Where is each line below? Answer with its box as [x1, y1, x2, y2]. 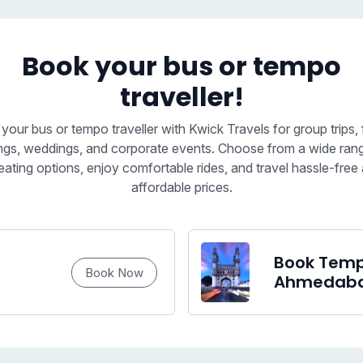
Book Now [85, 265, 144, 281]
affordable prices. [130, 179, 233, 196]
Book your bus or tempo [22, 48, 341, 85]
